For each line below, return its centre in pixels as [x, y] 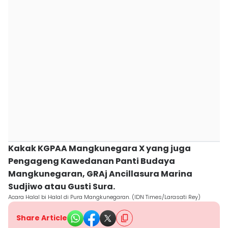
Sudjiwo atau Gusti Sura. [62, 187]
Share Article [42, 218]
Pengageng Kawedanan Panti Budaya [92, 161]
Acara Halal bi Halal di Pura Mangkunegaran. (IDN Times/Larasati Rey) [104, 197]
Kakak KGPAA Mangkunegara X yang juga [99, 148]
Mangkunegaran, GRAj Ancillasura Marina [100, 174]
